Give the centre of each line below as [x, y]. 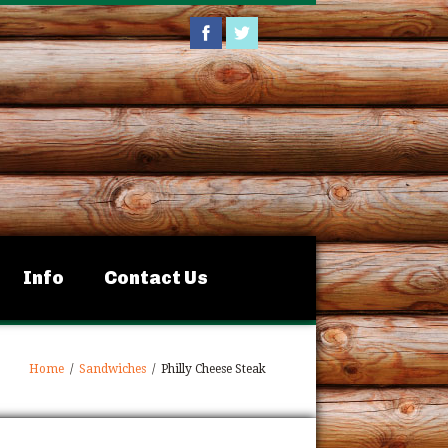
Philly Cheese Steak [212, 369]
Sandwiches [112, 369]
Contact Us [155, 278]
